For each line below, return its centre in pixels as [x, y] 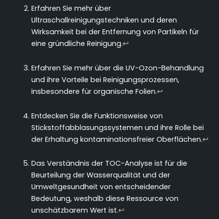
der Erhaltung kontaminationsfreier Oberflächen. [117, 139]
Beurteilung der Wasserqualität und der [100, 175]
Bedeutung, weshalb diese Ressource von [105, 199]
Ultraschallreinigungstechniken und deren [104, 20]
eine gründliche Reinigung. [77, 44]
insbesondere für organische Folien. [94, 91]
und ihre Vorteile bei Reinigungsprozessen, [105, 80]
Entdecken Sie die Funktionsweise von [97, 116]
